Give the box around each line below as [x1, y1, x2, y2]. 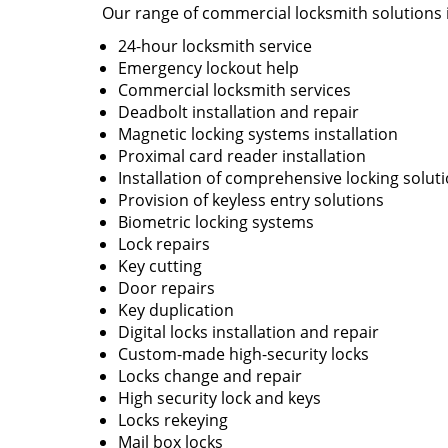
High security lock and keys [118, 387, 321, 409]
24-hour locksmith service [118, 35, 312, 57]
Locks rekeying [118, 409, 228, 431]
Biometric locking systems [118, 211, 318, 233]
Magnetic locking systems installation [118, 123, 398, 145]
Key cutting [118, 255, 206, 277]
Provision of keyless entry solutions [118, 189, 384, 211]
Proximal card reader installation [118, 145, 366, 167]
